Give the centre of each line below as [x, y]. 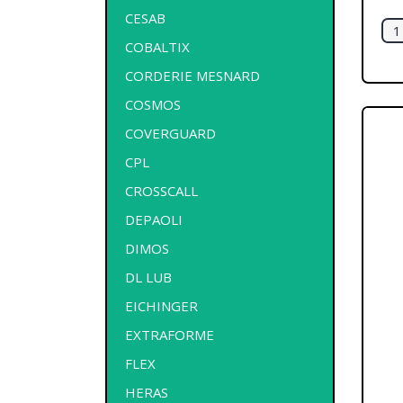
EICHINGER [161, 305]
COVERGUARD [170, 133]
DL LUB [148, 277]
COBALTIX [157, 46]
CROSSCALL [161, 190]
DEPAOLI [154, 219]
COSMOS [153, 104]
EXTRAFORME [170, 334]
